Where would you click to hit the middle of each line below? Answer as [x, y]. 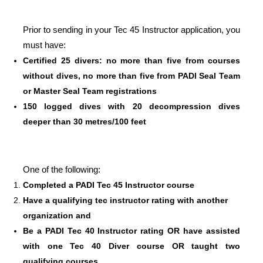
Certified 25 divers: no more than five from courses [131, 60]
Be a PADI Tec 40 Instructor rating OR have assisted [131, 230]
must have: [44, 45]
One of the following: [61, 169]
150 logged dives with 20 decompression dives [131, 106]
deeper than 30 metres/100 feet [84, 121]
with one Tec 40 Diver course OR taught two [131, 246]
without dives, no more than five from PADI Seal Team [131, 75]
